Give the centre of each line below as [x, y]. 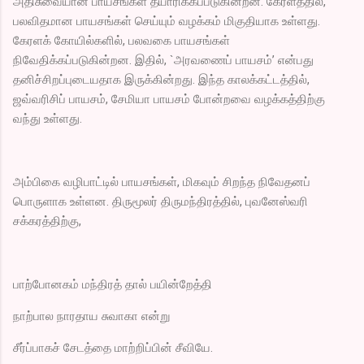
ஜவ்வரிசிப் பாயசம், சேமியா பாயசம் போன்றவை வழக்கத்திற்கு [169, 99]
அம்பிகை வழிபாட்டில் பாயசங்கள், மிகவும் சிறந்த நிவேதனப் [162, 182]
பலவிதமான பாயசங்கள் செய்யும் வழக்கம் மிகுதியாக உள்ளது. [167, 21]
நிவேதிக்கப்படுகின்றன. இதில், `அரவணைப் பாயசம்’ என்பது [163, 60]
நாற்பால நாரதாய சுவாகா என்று [91, 316]
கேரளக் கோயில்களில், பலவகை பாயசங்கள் [121, 40]
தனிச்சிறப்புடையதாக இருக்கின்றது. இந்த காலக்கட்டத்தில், [161, 79]
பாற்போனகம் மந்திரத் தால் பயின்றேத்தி [113, 284]
